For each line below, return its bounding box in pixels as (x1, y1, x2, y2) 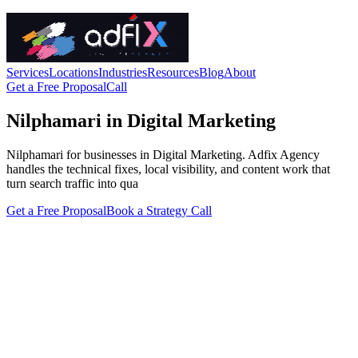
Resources (147, 66, 199, 79)
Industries (98, 66, 147, 79)
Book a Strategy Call (106, 203, 212, 217)
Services (6, 66, 49, 79)
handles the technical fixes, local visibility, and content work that (6, 161, 330, 176)
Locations (49, 66, 98, 79)
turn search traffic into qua (6, 176, 138, 190)
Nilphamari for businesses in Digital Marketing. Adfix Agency (6, 147, 320, 161)
